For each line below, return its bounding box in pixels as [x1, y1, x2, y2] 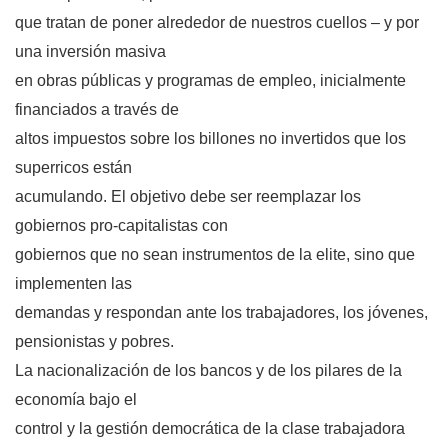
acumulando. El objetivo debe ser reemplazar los [15, 188, 361, 206]
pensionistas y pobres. [15, 333, 174, 351]
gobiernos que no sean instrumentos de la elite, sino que [15, 246, 415, 264]
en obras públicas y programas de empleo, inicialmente [15, 72, 406, 90]
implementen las [15, 275, 132, 293]
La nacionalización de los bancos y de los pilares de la [15, 362, 402, 380]
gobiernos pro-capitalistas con [15, 217, 228, 235]
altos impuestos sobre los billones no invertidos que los [15, 130, 406, 148]
